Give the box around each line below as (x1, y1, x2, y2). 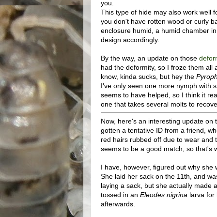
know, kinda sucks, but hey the (101, 72, 196, 80)
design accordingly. (101, 35, 161, 44)
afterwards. (101, 200, 135, 208)
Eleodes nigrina (140, 190, 187, 199)
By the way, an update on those (101, 54, 199, 62)
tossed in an (101, 190, 140, 199)
